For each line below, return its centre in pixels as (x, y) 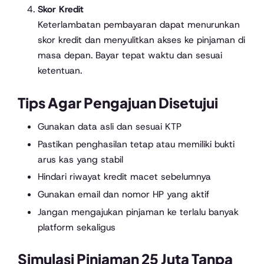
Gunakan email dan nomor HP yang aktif (123, 194)
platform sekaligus (76, 227)
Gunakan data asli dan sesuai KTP (109, 126)
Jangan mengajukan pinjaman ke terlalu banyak (138, 212)
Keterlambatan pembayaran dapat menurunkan (138, 25)
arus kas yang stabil (80, 159)
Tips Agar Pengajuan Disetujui (118, 102)
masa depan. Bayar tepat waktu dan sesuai (130, 55)
